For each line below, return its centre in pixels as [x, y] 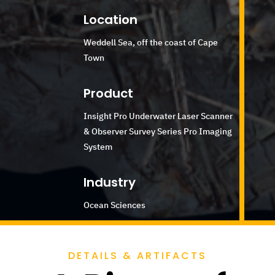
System [98, 146]
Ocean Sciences [115, 205]
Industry [110, 182]
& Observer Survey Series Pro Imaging [158, 131]
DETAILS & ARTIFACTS [137, 256]
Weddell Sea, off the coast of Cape [151, 42]
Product [109, 93]
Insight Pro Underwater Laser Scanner [158, 116]
